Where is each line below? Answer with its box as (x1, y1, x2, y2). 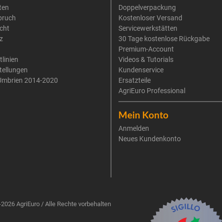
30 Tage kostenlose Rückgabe (118, 35, 210, 43)
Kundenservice (118, 66, 164, 74)
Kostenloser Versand (118, 14, 182, 22)
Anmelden (118, 124, 149, 132)
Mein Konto (118, 109, 168, 120)
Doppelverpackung (118, 3, 176, 11)
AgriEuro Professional (118, 87, 185, 95)
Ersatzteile (118, 76, 151, 84)
